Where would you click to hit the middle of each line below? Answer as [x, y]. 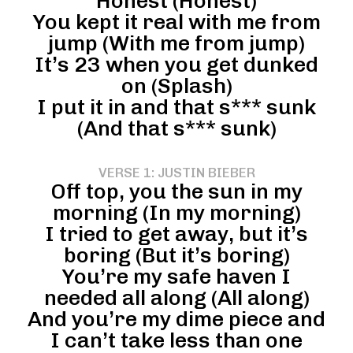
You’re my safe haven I [176, 277]
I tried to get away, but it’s [176, 234]
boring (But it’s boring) [176, 255]
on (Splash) [176, 86]
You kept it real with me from [176, 22]
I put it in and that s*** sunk [176, 107]
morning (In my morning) [176, 213]
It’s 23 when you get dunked [176, 65]
